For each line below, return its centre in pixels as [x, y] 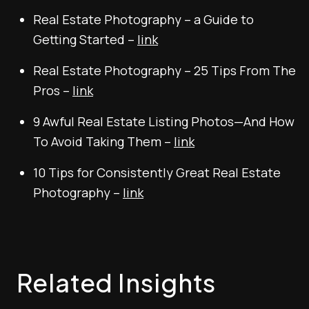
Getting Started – [85, 39]
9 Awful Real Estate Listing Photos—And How [164, 121]
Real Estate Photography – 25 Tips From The [165, 70]
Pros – [53, 90]
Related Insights [117, 282]
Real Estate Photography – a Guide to [143, 19]
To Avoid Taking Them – [103, 141]
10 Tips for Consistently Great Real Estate [157, 172]
